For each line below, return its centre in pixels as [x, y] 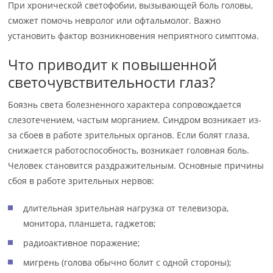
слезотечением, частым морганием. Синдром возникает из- [135, 120]
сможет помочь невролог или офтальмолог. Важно [115, 20]
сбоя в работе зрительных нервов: [81, 181]
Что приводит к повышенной [113, 64]
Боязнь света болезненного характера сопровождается [125, 105]
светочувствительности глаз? [112, 82]
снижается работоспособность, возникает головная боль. [129, 150]
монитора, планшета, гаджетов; [90, 223]
